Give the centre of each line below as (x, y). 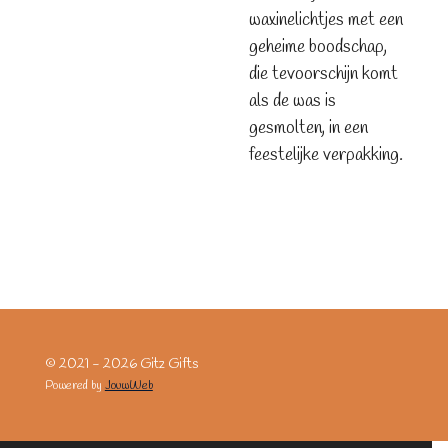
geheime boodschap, (318, 47)
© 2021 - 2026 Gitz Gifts (121, 365)
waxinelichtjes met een (326, 20)
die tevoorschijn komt (323, 74)
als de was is (292, 101)
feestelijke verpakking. (326, 155)
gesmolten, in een (308, 128)
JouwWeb (128, 386)
